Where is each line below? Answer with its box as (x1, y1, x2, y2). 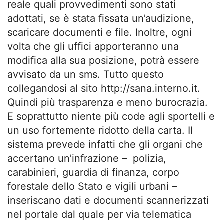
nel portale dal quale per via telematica (7, 208, 191, 221)
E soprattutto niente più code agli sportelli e (7, 110, 215, 123)
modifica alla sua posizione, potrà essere (7, 54, 199, 67)
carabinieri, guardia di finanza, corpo (7, 166, 179, 179)
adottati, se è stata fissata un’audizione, (7, 12, 194, 25)
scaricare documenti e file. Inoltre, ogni (7, 26, 192, 39)
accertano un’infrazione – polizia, (7, 152, 166, 165)
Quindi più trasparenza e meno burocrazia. (7, 96, 208, 109)
